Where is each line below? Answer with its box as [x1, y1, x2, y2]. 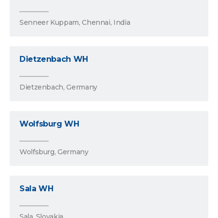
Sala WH [19, 184, 54, 194]
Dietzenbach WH [19, 54, 88, 64]
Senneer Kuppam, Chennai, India [19, 18, 130, 27]
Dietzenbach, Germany [19, 83, 97, 92]
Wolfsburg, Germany [19, 147, 89, 157]
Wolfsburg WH [19, 119, 79, 129]
